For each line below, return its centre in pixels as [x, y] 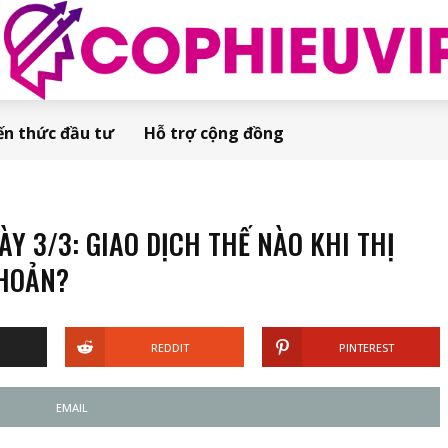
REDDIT [170, 347]
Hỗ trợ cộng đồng [214, 133]
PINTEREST [367, 347]
